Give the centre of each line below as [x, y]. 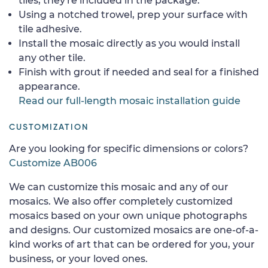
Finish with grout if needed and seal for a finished [139, 72]
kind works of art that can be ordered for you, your [132, 244]
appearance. [49, 86]
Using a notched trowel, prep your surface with [133, 14]
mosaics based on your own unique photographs [128, 215]
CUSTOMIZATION [49, 127]
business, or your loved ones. [78, 258]
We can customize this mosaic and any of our [119, 187]
